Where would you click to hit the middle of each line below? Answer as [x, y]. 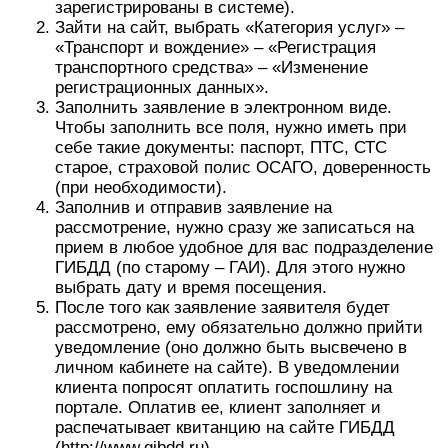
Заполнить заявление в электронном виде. [223, 107]
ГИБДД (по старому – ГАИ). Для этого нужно [230, 267]
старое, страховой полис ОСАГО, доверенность [243, 167]
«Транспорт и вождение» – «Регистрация [215, 47]
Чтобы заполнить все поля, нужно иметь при [231, 127]
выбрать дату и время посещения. [191, 287]
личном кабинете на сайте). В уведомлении [227, 367]
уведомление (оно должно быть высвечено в [231, 347]
